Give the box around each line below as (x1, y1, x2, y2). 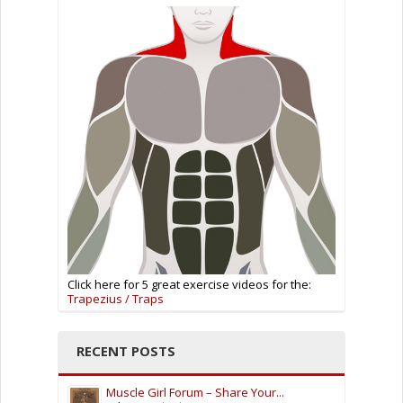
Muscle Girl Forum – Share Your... (106, 384, 284, 401)
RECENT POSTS (76, 342, 175, 361)
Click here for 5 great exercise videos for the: (67, 276, 311, 293)
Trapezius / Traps (67, 291, 164, 308)
